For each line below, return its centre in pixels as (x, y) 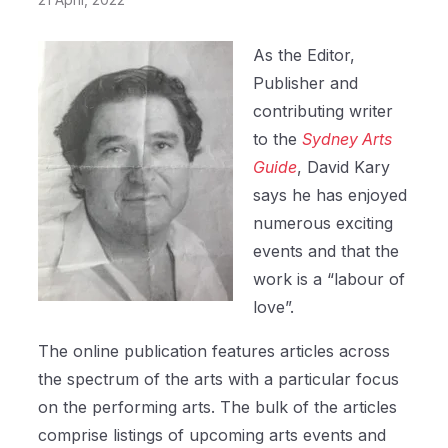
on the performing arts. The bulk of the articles (218, 407)
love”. (276, 307)
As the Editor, (304, 55)
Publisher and (306, 83)
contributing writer (323, 111)
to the (278, 139)
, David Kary (344, 167)
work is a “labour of (329, 279)
